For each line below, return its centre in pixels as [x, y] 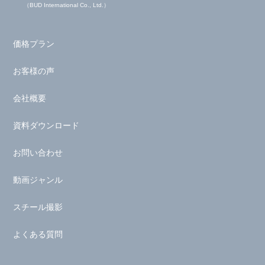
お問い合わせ [38, 153]
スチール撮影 [38, 207]
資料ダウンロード [46, 126]
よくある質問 [38, 235]
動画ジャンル [38, 180]
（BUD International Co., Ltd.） [66, 5]
